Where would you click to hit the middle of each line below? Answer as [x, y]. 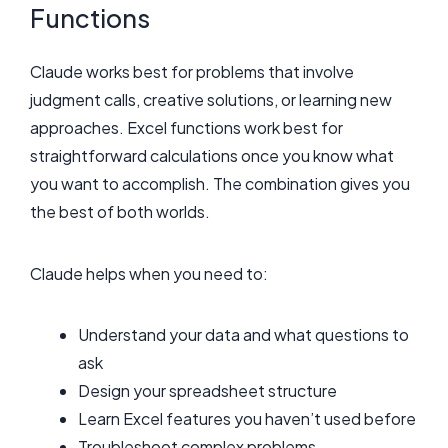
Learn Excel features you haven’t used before [247, 419]
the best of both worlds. [120, 212]
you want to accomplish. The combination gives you [220, 184]
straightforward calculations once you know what [212, 156]
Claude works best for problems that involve [192, 72]
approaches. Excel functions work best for [186, 128]
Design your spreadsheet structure [207, 391]
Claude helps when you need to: [149, 273]
